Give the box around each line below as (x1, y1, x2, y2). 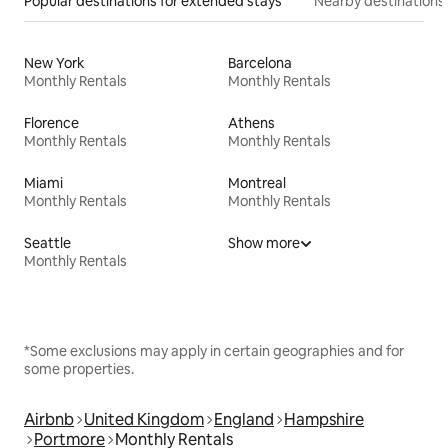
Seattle (24, 234, 71, 253)
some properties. (24, 360, 134, 379)
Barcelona (228, 54, 292, 73)
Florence (24, 114, 79, 133)
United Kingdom (84, 409, 204, 431)
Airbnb (24, 409, 74, 431)
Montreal (228, 174, 286, 193)
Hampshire (284, 409, 364, 431)
